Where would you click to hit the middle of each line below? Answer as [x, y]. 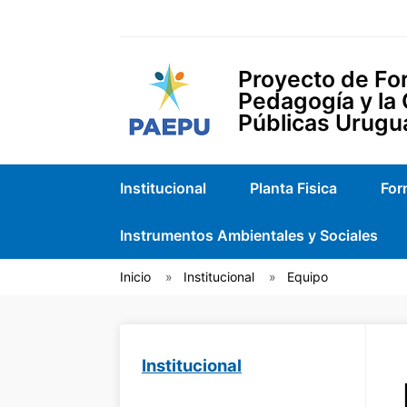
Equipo [308, 277]
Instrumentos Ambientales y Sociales [249, 235]
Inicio [135, 277]
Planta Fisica [293, 188]
